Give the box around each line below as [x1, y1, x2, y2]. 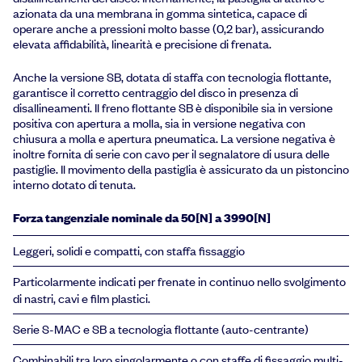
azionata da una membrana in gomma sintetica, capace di [13, 5, 307, 22]
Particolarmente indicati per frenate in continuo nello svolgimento [13, 272, 346, 289]
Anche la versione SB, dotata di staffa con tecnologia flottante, [13, 68, 331, 85]
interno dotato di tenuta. [13, 175, 136, 192]
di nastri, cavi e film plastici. [13, 289, 150, 306]
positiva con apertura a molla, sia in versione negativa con [13, 114, 305, 131]
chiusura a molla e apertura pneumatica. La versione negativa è [13, 129, 335, 146]
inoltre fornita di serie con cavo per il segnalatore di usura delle [13, 145, 330, 162]
